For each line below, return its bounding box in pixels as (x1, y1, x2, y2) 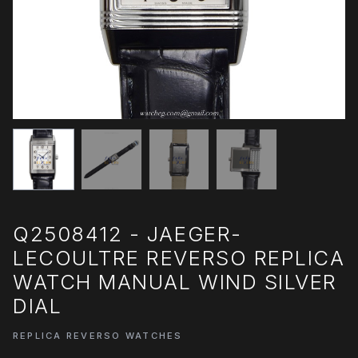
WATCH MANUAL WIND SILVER (13, 268, 337, 294)
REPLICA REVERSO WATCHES (13, 330, 183, 342)
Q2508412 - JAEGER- (13, 221, 242, 246)
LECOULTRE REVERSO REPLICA (13, 245, 345, 270)
